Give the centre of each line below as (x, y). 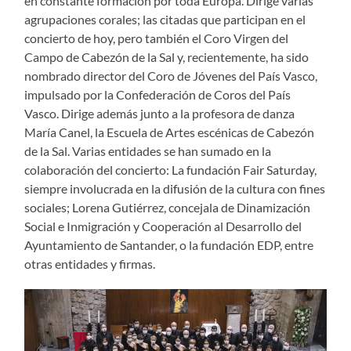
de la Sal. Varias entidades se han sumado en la (148, 150)
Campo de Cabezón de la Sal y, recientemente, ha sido (167, 56)
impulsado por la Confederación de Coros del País (158, 94)
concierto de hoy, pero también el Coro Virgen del (157, 38)
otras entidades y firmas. (90, 263)
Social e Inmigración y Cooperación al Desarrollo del (163, 226)
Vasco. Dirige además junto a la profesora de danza (160, 113)
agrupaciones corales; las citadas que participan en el (165, 19)
